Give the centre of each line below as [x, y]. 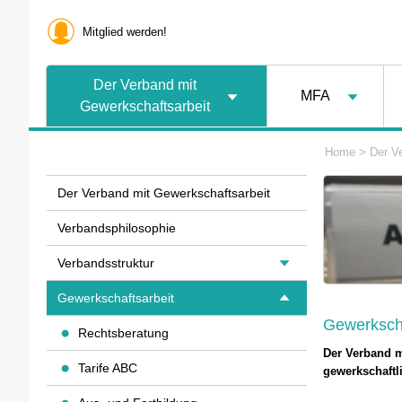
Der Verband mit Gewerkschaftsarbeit [164, 193]
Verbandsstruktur [106, 263]
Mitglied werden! [125, 32]
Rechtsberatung [123, 333]
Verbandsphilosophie [117, 228]
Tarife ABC [108, 368]
